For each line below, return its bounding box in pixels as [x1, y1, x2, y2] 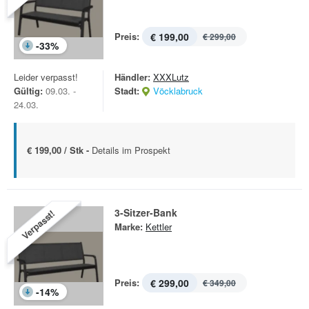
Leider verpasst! [14, 70, 78, 83]
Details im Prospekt [92, 143, 170, 157]
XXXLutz [153, 70, 189, 83]
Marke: [114, 220, 143, 233]
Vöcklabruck [153, 84, 203, 97]
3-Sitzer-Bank [114, 206, 177, 219]
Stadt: [114, 84, 139, 97]
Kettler [146, 220, 172, 233]
